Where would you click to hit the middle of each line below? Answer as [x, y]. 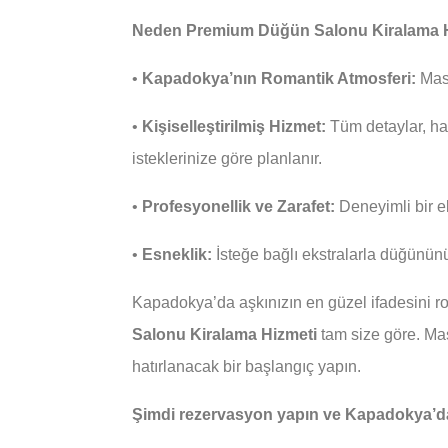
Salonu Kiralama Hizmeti [224, 334]
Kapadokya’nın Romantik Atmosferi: [279, 78]
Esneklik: [177, 254]
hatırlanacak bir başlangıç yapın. [246, 366]
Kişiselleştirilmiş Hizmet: [234, 126]
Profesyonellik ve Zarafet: [238, 206]
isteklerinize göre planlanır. [227, 158]
